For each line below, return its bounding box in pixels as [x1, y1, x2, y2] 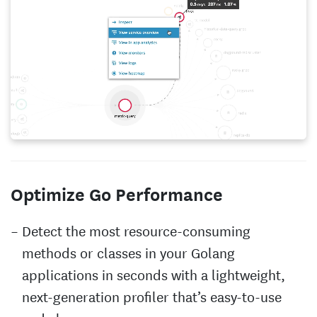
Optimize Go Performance [11, 181, 223, 206]
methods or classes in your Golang [22, 241, 235, 263]
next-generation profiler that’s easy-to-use [22, 285, 282, 306]
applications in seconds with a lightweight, [22, 263, 285, 284]
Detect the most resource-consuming [22, 219, 250, 241]
